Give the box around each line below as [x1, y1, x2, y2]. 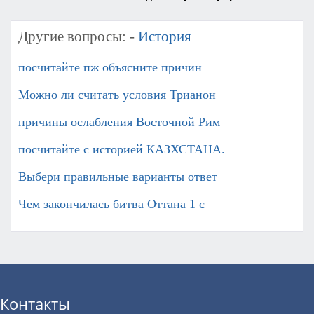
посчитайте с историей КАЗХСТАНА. [18, 142, 225, 157]
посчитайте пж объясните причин [18, 60, 202, 75]
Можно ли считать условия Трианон [18, 88, 216, 102]
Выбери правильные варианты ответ [18, 170, 217, 184]
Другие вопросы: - [18, 28, 138, 46]
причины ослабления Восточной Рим [18, 115, 220, 130]
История [138, 28, 191, 46]
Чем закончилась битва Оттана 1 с [18, 197, 205, 212]
